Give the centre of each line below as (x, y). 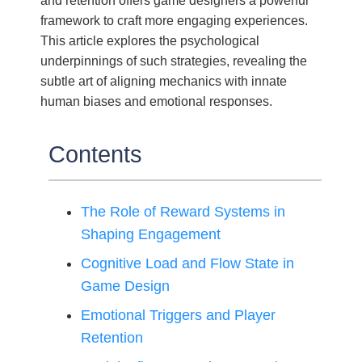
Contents (96, 155)
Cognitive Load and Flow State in (188, 264)
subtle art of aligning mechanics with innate (164, 81)
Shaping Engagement (151, 235)
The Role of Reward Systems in (183, 212)
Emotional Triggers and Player (179, 316)
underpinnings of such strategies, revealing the (174, 61)
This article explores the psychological (150, 41)
